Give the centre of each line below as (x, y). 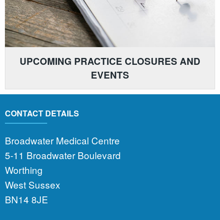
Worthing (24, 169)
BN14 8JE (27, 199)
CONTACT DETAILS (42, 113)
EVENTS (110, 75)
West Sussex (33, 184)
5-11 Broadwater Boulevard (63, 155)
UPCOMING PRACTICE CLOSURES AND (110, 61)
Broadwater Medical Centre (62, 140)
